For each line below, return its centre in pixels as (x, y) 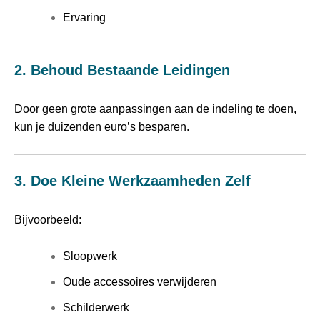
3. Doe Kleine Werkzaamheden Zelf (132, 180)
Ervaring (84, 18)
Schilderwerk (96, 308)
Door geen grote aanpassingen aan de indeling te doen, (155, 109)
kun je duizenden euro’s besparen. (102, 127)
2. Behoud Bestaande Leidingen (122, 70)
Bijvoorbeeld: (48, 219)
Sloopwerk (90, 256)
